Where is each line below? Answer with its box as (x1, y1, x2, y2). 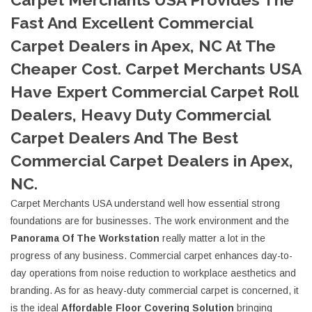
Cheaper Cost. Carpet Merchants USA (10, 59, 301, 78)
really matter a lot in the (159, 233, 265, 244)
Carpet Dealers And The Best (10, 128, 238, 147)
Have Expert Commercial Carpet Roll (10, 82, 298, 101)
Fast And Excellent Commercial (10, 13, 253, 32)
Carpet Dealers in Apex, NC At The (10, 36, 276, 55)
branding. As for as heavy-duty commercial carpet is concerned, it (10, 285, 299, 296)
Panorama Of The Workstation (10, 233, 159, 244)
